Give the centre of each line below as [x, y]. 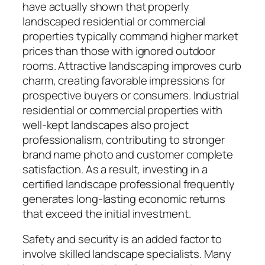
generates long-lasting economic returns [124, 198]
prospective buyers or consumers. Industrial [131, 95]
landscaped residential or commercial [114, 21]
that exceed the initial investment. [107, 213]
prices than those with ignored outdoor [119, 51]
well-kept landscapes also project [106, 125]
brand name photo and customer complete [128, 154]
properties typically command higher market [130, 36]
